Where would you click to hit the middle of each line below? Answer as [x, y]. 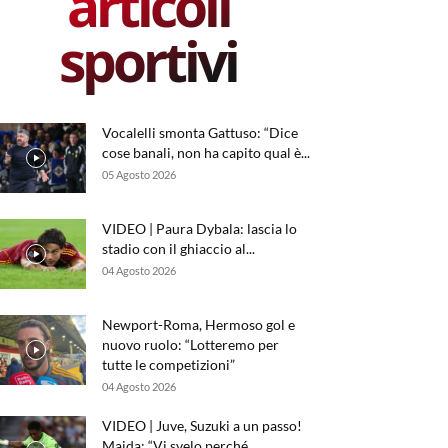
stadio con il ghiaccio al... [178, 248]
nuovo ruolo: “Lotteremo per [190, 344]
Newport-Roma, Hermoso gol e [198, 324]
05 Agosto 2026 [139, 174]
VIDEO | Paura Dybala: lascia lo [199, 228]
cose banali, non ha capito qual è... [206, 152]
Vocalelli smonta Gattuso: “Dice [200, 132]
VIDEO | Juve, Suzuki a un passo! [202, 425]
